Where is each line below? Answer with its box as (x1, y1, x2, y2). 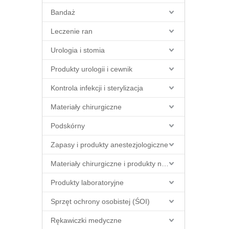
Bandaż (51, 8, 75, 16)
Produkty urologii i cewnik (51, 65, 132, 73)
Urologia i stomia (51, 46, 105, 54)
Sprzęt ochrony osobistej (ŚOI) (51, 197, 150, 205)
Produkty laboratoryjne (51, 178, 124, 187)
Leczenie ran (51, 27, 93, 35)
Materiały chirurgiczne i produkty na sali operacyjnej (162, 159, 169, 168)
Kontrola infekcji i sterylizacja (51, 84, 143, 92)
